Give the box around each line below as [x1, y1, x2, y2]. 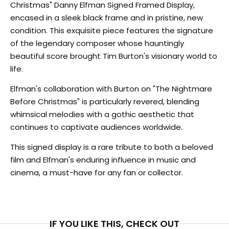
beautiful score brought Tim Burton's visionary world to [10, 51, 217, 61]
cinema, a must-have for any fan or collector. [10, 167, 183, 178]
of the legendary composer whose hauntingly [10, 38, 184, 49]
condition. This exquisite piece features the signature [10, 25, 213, 36]
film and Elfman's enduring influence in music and [10, 154, 196, 165]
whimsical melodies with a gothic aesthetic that [10, 109, 194, 120]
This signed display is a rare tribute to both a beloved [10, 142, 213, 152]
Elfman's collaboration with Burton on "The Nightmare [10, 83, 212, 94]
